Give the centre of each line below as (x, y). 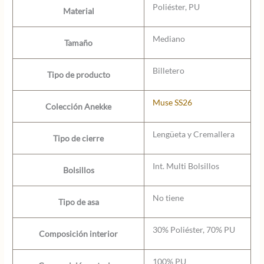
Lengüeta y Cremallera (193, 134)
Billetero (168, 70)
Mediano (169, 38)
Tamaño (79, 42)
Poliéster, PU (176, 6)
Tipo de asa (78, 202)
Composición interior (79, 233)
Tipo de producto (78, 74)
